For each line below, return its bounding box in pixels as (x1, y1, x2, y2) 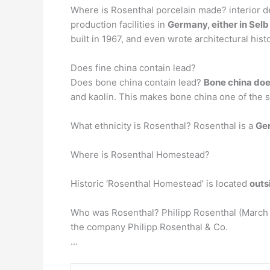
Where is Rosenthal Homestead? (71, 148, 210, 160)
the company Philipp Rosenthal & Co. (71, 221, 228, 233)
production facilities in (71, 18, 168, 30)
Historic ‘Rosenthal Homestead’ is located (71, 177, 250, 189)
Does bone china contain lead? (71, 76, 204, 88)
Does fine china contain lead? (71, 61, 196, 74)
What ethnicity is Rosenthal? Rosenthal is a (71, 119, 256, 131)
